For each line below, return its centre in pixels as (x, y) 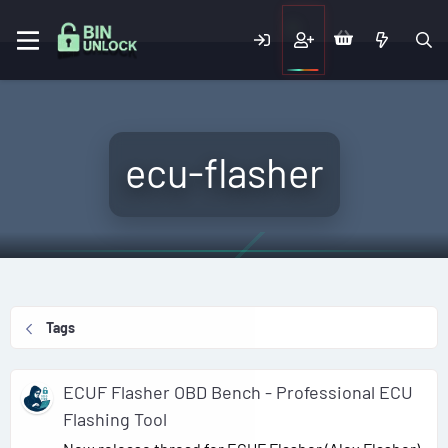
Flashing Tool (115, 419)
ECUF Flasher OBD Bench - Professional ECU (238, 392)
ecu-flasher (224, 172)
